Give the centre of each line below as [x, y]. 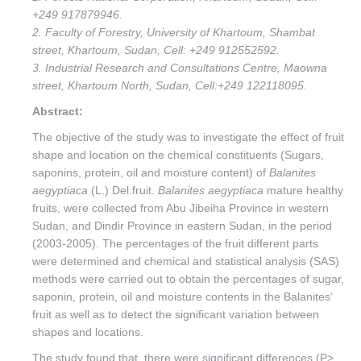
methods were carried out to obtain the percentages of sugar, [188, 279]
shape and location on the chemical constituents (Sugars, [178, 155]
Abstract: [58, 111]
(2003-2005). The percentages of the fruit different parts [175, 243]
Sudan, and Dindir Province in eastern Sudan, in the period [182, 226]
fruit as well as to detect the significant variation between [176, 314]
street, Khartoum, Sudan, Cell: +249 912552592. [156, 50]
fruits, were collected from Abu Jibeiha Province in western [180, 208]
